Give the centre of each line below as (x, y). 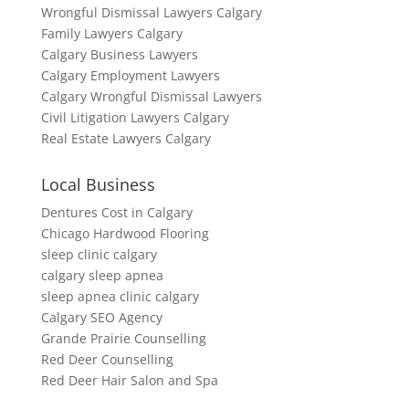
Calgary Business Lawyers (119, 55)
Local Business (98, 185)
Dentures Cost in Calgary (116, 213)
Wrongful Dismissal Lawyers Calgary (151, 13)
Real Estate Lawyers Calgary (126, 139)
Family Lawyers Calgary (111, 34)
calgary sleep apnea (102, 276)
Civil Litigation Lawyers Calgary (135, 118)
